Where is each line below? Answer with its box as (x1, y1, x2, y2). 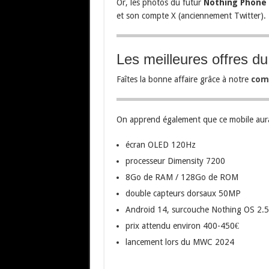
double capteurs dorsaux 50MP (125, 189, 241, 198)
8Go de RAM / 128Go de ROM (125, 172, 238, 182)
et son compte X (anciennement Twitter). (116, 11, 266, 20)
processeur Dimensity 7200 (125, 156, 225, 166)
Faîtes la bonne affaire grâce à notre (116, 74, 251, 84)
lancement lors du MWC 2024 (125, 237, 234, 247)
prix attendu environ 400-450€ (125, 221, 239, 231)
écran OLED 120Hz (125, 140, 196, 150)
